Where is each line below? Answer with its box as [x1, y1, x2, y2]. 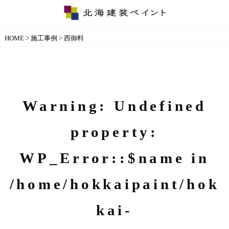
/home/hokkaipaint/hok [9, 176, 220, 192]
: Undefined [99, 98, 207, 114]
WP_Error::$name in [19, 150, 210, 166]
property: [71, 124, 158, 140]
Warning [22, 98, 100, 114]
